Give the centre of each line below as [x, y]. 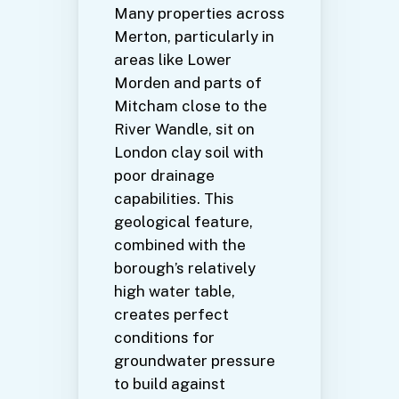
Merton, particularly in [194, 37]
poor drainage [164, 176]
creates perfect [171, 315]
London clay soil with [189, 153]
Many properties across [199, 14]
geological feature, [183, 222]
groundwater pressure [195, 361]
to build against [170, 384]
